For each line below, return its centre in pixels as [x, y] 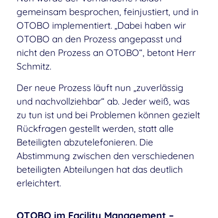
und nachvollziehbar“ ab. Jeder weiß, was [103, 101]
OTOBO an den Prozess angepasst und [99, 39]
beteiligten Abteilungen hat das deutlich [100, 170]
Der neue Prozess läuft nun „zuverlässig [100, 88]
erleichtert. [38, 183]
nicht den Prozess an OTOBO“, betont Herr [106, 53]
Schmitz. [34, 66]
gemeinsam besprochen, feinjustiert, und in [107, 12]
